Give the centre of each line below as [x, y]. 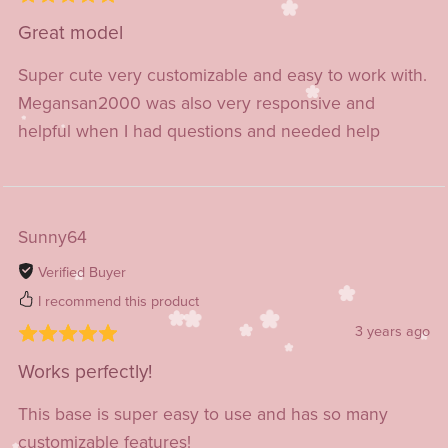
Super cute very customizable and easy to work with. [222, 75]
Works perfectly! [84, 371]
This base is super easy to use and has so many [202, 414]
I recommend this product [116, 302]
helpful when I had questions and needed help [198, 131]
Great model [70, 32]
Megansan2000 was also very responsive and [196, 103]
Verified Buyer [79, 272]
